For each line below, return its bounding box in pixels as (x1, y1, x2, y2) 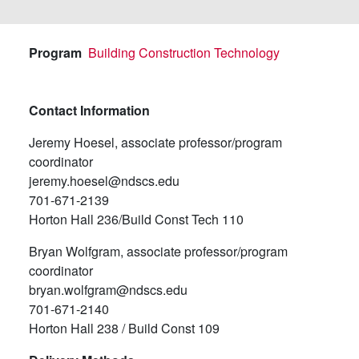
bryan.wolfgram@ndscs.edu (29, 280, 188, 299)
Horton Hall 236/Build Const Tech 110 (29, 209, 244, 228)
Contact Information (29, 100, 153, 119)
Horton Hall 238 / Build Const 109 (29, 318, 220, 337)
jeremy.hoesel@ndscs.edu (29, 171, 179, 190)
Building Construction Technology (88, 42, 280, 62)
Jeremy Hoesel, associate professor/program (29, 132, 282, 151)
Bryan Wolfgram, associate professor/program (29, 241, 288, 260)
